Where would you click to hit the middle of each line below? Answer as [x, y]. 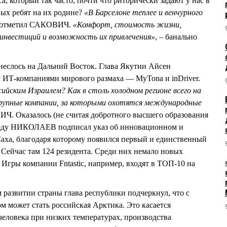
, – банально [176, 36]
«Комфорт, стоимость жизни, [127, 24]
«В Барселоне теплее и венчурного [143, 12]
